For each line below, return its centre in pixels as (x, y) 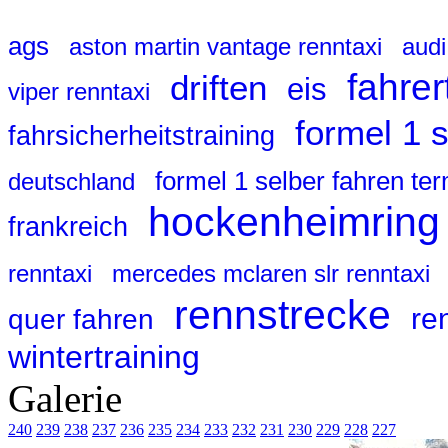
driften (218, 88)
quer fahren (81, 319)
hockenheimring (294, 222)
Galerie (65, 399)
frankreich (68, 227)
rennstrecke (282, 315)
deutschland (71, 182)
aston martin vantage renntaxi (225, 47)
